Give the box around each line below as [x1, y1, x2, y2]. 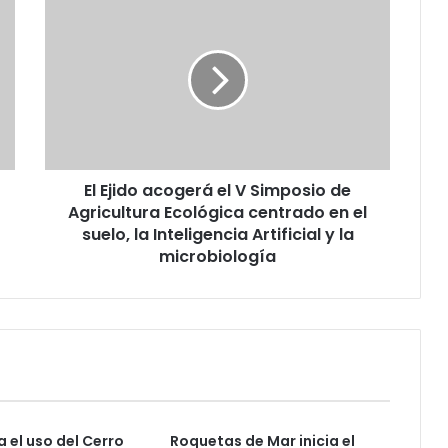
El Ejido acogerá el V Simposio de [84, 179, 351, 203]
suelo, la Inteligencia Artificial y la [81, 223, 354, 247]
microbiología [159, 245, 276, 269]
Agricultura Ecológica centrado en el [68, 201, 367, 225]
